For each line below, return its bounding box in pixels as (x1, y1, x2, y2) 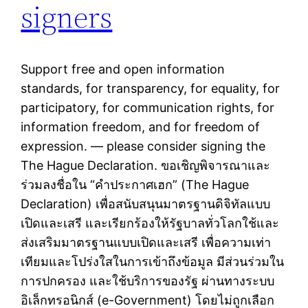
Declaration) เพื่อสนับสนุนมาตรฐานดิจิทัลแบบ (21, 197, 271, 212)
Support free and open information (21, 62, 225, 77)
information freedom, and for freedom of (21, 120, 261, 135)
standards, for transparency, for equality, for (21, 81, 280, 96)
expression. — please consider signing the (21, 139, 266, 154)
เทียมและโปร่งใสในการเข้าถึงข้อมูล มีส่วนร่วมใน (21, 254, 285, 269)
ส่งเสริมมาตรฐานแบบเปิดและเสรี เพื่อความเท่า (21, 235, 272, 250)
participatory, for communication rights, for (21, 100, 275, 115)
